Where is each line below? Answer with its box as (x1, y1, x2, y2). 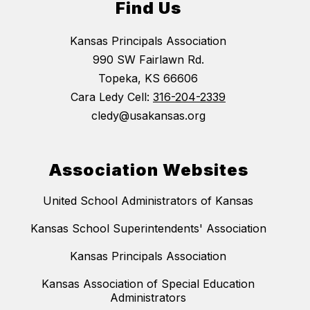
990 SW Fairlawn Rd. (92, 53, 204, 67)
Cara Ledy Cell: (71, 90, 153, 104)
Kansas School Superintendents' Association (30, 221, 266, 236)
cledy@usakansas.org (91, 109, 206, 123)
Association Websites (48, 160, 248, 181)
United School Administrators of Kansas (43, 194, 253, 208)
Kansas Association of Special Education (42, 277, 255, 291)
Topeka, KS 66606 (98, 71, 198, 86)
